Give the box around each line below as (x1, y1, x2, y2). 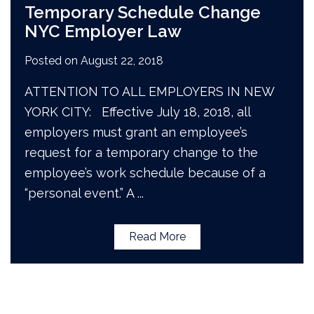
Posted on (25, 53, 81, 67)
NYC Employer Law (25, 20, 182, 41)
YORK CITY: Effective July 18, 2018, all (25, 104, 251, 119)
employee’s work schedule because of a (25, 165, 266, 180)
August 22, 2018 (81, 53, 164, 67)
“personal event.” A (25, 185, 135, 200)
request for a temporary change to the (25, 144, 259, 160)
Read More (128, 229, 186, 243)
